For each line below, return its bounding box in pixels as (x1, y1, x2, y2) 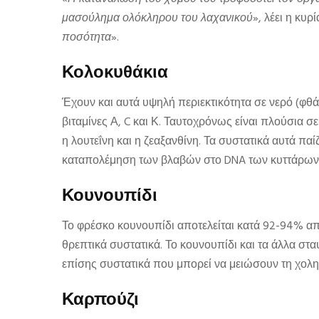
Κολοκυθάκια (62, 61, 168, 81)
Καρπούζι (62, 288, 139, 308)
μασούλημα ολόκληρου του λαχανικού (62, 9, 253, 28)
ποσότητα (62, 28, 111, 47)
